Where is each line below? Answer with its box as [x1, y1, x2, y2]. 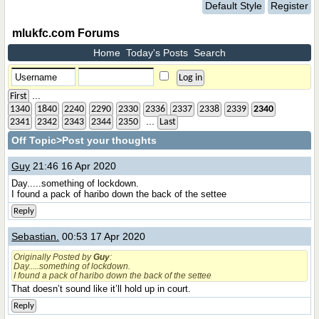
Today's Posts [126, 47, 188, 58]
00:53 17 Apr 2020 [59, 231, 146, 242]
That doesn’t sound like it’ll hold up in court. [11, 283, 192, 294]
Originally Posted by [14, 252, 94, 261]
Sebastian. [11, 231, 60, 242]
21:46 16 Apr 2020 [30, 160, 117, 172]
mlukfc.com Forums [12, 27, 120, 39]
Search [194, 47, 226, 58]
